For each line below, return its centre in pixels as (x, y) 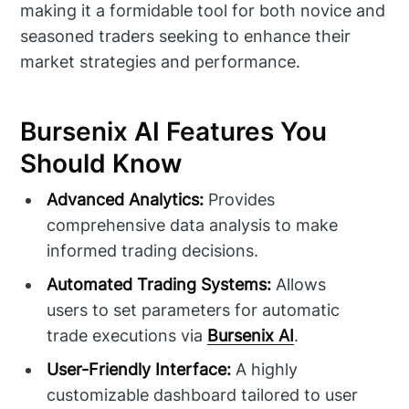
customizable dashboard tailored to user (203, 395)
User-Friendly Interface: (139, 370)
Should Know (101, 163)
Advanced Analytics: (126, 200)
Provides (240, 200)
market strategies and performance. (161, 61)
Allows (299, 285)
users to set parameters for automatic (194, 310)
